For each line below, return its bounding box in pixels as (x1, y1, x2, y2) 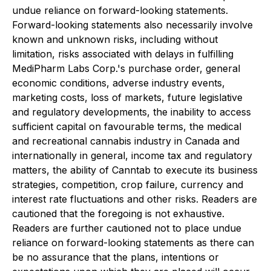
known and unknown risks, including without (12, 33, 218, 45)
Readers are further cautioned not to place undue (12, 222, 241, 234)
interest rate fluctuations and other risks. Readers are (12, 193, 257, 205)
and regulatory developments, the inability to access (12, 106, 251, 118)
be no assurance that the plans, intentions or (12, 251, 219, 263)
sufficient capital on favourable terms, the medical (12, 120, 241, 132)
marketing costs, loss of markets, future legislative (12, 91, 243, 103)
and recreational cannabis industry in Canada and (12, 135, 240, 147)
